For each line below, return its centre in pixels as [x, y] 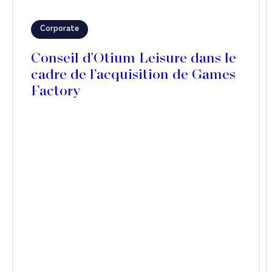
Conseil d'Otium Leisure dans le [134, 59]
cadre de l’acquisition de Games [133, 75]
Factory [56, 92]
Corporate [59, 29]
